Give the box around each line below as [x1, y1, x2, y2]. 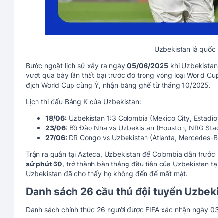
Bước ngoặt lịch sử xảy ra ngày [26, 61, 127, 70]
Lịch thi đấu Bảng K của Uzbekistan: [26, 97, 141, 106]
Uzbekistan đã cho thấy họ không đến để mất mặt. [26, 169, 188, 178]
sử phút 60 [26, 159, 62, 168]
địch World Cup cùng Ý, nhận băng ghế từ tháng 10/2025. [26, 80, 211, 89]
